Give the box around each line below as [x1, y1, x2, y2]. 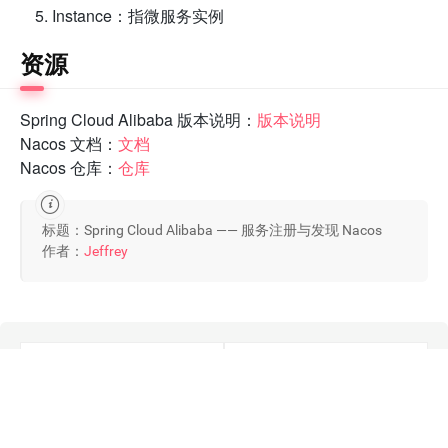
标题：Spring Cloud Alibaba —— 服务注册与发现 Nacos [42, 221, 382, 238]
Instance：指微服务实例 [52, 3, 224, 27]
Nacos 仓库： [20, 155, 118, 179]
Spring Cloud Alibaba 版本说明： [20, 107, 257, 131]
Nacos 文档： [20, 131, 118, 155]
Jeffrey [84, 242, 128, 259]
